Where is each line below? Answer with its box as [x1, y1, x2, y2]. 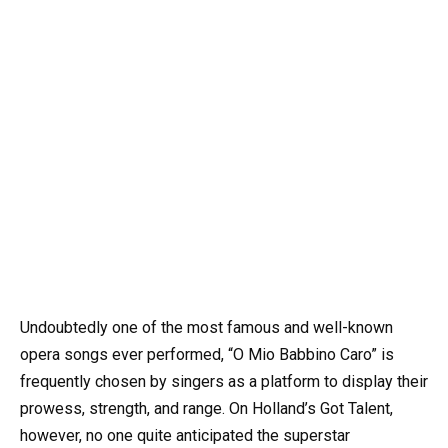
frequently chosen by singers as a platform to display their [20, 371, 428, 391]
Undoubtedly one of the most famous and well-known [20, 317, 393, 337]
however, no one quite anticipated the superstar [20, 425, 350, 445]
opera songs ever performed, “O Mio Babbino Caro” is [20, 344, 394, 364]
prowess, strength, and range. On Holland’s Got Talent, [20, 398, 393, 418]
